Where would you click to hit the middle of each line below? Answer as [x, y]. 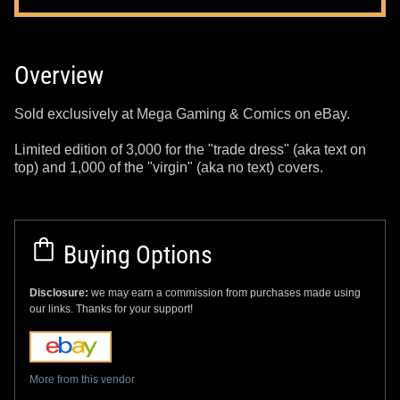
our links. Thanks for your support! [111, 308]
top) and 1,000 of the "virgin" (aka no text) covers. [169, 167]
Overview [59, 75]
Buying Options [135, 254]
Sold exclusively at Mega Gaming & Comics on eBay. [182, 113]
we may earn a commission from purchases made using [226, 292]
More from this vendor [82, 379]
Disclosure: [60, 292]
